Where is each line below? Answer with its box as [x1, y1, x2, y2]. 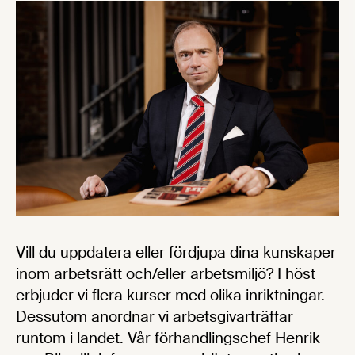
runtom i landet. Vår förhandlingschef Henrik [16, 327, 320, 348]
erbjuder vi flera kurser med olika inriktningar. [16, 284, 325, 305]
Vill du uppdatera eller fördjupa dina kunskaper [16, 242, 336, 262]
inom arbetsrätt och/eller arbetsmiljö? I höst [16, 263, 315, 284]
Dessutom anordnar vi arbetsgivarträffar [16, 306, 293, 326]
